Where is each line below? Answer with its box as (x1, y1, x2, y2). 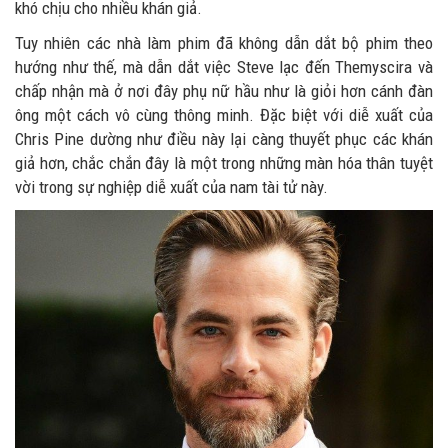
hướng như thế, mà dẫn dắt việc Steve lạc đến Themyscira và (15, 57, 433, 77)
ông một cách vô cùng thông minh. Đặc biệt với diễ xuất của (15, 105, 433, 125)
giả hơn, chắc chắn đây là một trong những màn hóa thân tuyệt (15, 153, 433, 173)
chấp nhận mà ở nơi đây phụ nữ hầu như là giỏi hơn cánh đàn (15, 81, 433, 101)
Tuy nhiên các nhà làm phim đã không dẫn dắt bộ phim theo (15, 33, 433, 53)
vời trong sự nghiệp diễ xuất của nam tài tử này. (15, 177, 328, 197)
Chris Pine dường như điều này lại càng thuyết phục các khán (15, 129, 433, 149)
